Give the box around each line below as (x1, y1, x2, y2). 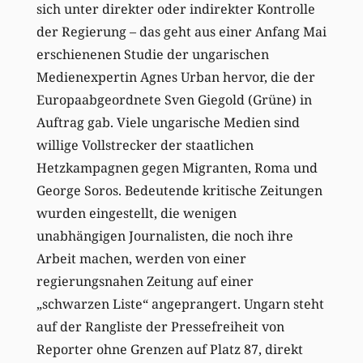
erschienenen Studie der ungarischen (36, 45, 269, 63)
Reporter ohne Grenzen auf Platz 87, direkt (36, 340, 303, 358)
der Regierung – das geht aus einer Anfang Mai (36, 22, 327, 41)
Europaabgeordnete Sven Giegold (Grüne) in (36, 90, 312, 109)
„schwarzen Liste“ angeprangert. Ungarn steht (36, 294, 324, 313)
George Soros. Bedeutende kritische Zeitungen (36, 181, 322, 199)
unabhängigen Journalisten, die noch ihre (36, 226, 293, 245)
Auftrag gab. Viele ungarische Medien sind (36, 113, 300, 131)
